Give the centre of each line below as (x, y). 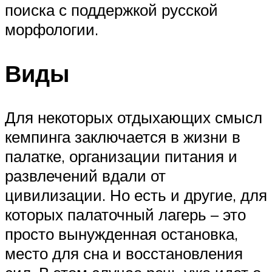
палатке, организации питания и (121, 156)
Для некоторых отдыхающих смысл (134, 117)
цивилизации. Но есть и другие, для (136, 195)
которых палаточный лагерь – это (125, 214)
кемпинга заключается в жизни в (123, 136)
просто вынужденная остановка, (121, 233)
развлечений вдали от (85, 175)
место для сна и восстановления (124, 253)
